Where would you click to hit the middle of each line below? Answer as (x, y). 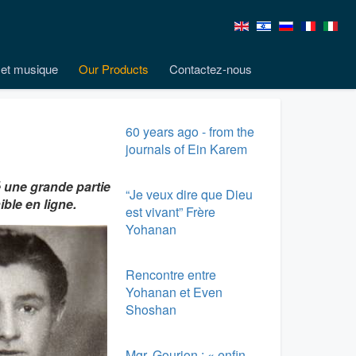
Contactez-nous (211, 69)
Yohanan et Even (174, 292)
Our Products (114, 69)
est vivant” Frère (170, 212)
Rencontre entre (170, 275)
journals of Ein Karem (186, 149)
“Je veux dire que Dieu (189, 194)
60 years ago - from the (190, 132)
